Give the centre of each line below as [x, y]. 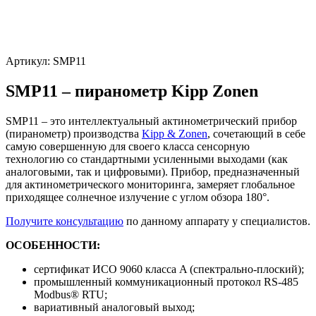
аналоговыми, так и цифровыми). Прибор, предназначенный [153, 171]
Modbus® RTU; [71, 294]
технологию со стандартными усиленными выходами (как [147, 159]
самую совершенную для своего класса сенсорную [128, 146]
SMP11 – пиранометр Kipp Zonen [132, 91]
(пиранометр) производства [74, 133]
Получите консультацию [65, 221]
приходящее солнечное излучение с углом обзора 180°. [138, 197]
